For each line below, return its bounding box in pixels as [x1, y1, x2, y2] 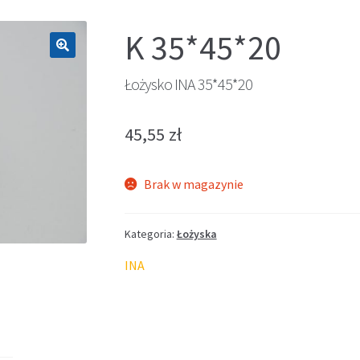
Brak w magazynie [144, 175, 244, 192]
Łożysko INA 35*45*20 [124, 73, 252, 94]
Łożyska [176, 226, 217, 241]
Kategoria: [124, 226, 177, 241]
